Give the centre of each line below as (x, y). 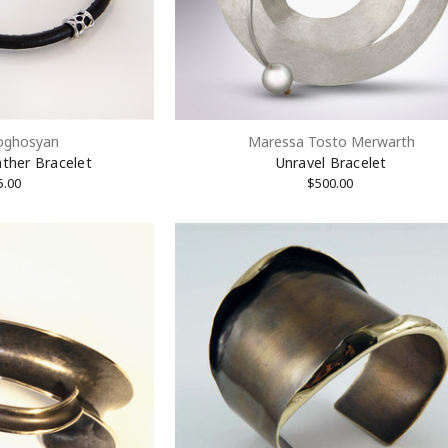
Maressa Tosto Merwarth (331, 142)
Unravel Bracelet (331, 163)
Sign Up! (224, 44)
